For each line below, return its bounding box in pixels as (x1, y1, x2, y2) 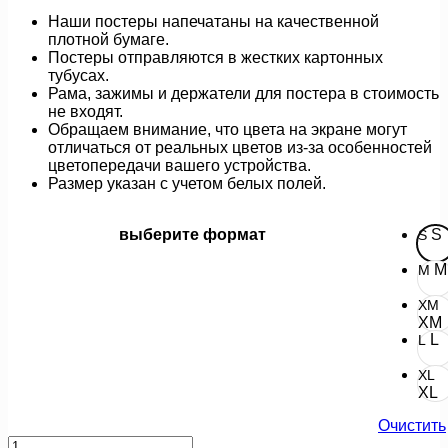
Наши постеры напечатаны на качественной (48, 12, 379, 30)
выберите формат (119, 225, 266, 243)
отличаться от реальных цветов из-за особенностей (48, 138, 432, 156)
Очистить (378, 416, 446, 434)
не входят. (48, 102, 123, 120)
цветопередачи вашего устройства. (48, 156, 311, 174)
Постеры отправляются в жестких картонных (48, 48, 383, 66)
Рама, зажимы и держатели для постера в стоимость (48, 84, 439, 102)
